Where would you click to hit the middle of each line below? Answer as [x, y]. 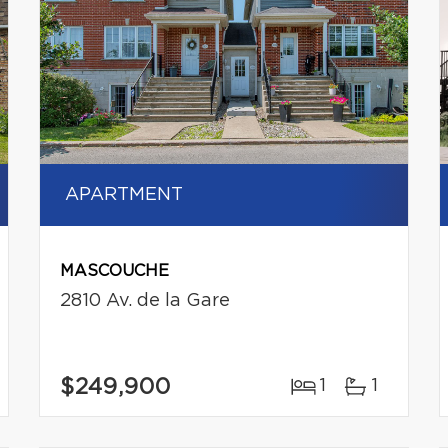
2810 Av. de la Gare [144, 301]
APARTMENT [123, 195]
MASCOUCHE [114, 271]
